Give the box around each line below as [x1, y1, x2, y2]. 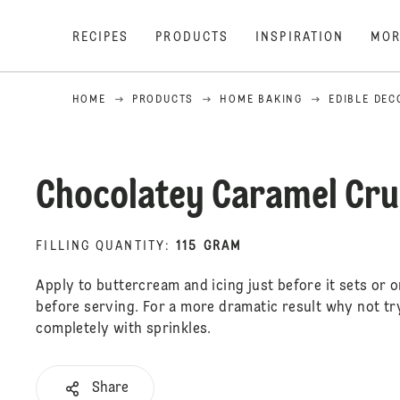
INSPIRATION [255, 31, 345, 44]
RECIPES [71, 31, 129, 44]
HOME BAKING [220, 95, 304, 105]
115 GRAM [176, 240, 242, 253]
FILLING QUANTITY [36, 240, 165, 253]
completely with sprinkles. [36, 322, 212, 337]
